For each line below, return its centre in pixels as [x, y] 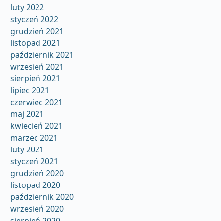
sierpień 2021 [35, 78]
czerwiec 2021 [37, 102]
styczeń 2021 [34, 161]
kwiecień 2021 [37, 126]
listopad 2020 [35, 185]
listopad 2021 [35, 43]
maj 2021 [27, 114]
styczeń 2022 [34, 19]
